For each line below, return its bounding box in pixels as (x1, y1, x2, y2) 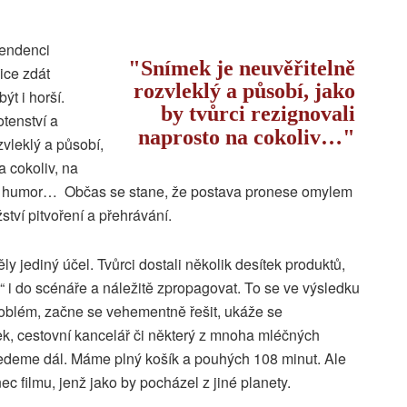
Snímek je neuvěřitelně (141, 55, 355, 80)
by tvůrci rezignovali (161, 101, 355, 125)
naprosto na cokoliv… (138, 124, 342, 149)
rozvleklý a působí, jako (134, 78, 355, 103)
